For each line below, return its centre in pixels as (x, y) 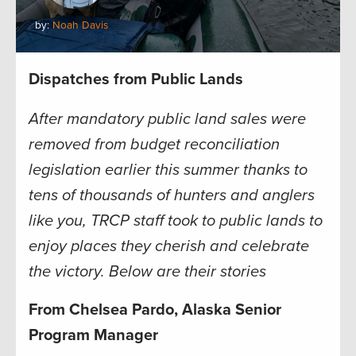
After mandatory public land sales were (167, 120)
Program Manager (93, 336)
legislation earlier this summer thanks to (168, 170)
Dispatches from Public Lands (136, 80)
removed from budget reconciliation (154, 145)
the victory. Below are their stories (147, 272)
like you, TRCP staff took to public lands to (176, 221)
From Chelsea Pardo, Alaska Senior (155, 310)
